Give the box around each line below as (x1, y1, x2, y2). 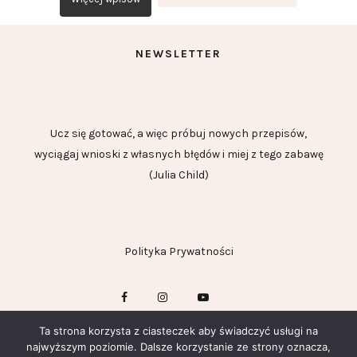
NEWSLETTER (135, 47, 222, 61)
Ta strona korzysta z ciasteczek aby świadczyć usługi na (39, 324, 318, 337)
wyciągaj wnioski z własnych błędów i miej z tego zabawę (33, 147, 324, 162)
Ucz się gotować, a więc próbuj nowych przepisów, (50, 127, 307, 141)
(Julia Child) (148, 168, 209, 182)
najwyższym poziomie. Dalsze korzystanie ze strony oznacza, (26, 340, 331, 353)
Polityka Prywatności (124, 245, 233, 259)
